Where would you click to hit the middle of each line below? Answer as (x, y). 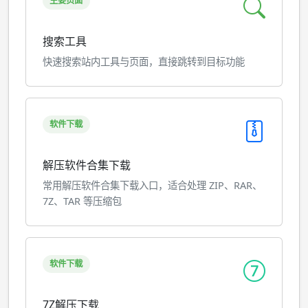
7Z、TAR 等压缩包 (82, 201)
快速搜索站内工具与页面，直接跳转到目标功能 (144, 62)
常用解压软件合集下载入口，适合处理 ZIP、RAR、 (152, 185)
